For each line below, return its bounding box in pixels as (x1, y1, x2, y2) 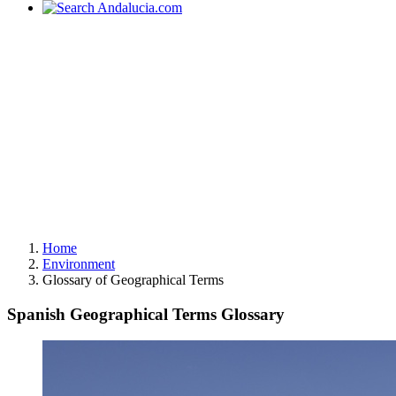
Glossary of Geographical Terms (42, 272, 224, 287)
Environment (42, 256, 115, 271)
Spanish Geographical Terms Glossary (7, 304, 285, 324)
